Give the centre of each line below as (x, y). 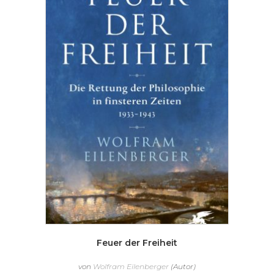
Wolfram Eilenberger (131, 266)
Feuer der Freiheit (137, 243)
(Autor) (182, 266)
